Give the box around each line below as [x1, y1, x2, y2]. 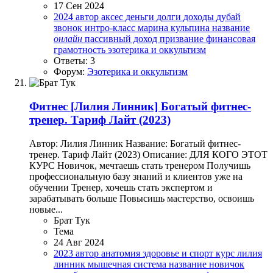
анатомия [101, 247, 143, 258]
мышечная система [88, 258, 169, 269]
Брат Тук [54, 214, 90, 225]
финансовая [206, 34, 255, 44]
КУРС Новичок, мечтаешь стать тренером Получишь [29, 160, 250, 171]
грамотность [54, 44, 108, 55]
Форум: [54, 66, 87, 77]
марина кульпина [138, 23, 212, 34]
